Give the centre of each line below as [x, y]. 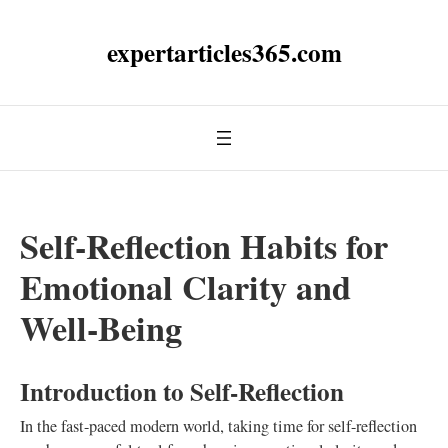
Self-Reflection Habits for [204, 246]
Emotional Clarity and [185, 287]
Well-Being [101, 328]
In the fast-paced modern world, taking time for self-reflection [218, 426]
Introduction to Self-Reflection [182, 391]
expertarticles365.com [224, 52]
